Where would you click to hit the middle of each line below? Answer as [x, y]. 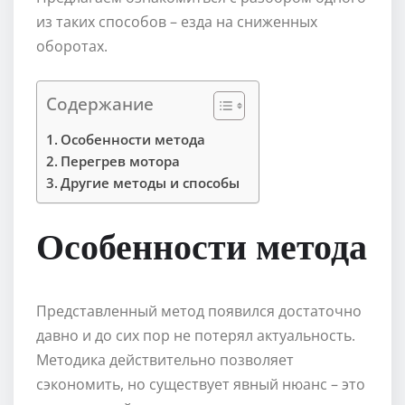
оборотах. [72, 47]
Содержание [100, 104]
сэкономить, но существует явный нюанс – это [201, 385]
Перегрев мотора [121, 161]
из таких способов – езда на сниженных [177, 22]
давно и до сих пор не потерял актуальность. [196, 336]
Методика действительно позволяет [165, 360]
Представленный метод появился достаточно [199, 311]
